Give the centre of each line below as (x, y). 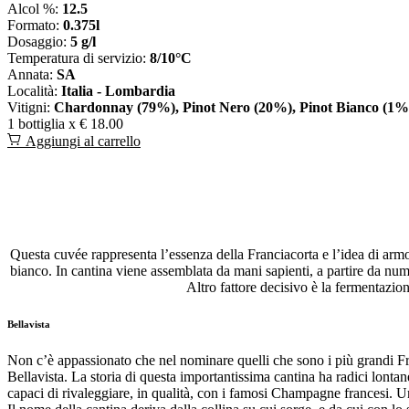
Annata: (32, 74)
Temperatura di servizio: (79, 58)
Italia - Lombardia (118, 90)
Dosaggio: (39, 41)
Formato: (35, 25)
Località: (34, 90)
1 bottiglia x (42, 123)
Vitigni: (31, 107)
